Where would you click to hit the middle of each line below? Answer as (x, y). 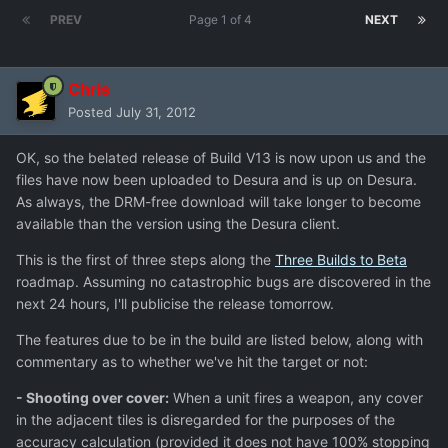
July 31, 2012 (156, 112)
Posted (92, 112)
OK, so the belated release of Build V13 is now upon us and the (221, 158)
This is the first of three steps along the (145, 260)
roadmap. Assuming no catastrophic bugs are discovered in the (223, 282)
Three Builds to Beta (341, 260)
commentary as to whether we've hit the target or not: (192, 362)
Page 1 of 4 (223, 20)
